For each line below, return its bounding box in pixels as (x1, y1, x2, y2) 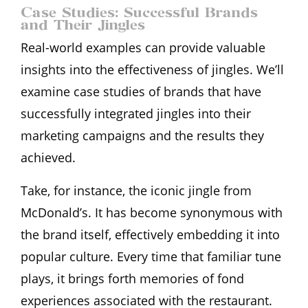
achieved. (21, 148, 76, 166)
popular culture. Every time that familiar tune (21, 247, 281, 265)
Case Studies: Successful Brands (21, 5, 258, 19)
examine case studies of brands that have (21, 82, 261, 100)
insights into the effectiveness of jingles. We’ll (21, 60, 284, 78)
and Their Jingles (21, 18, 145, 31)
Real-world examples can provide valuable (21, 38, 265, 56)
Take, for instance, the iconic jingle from (21, 181, 252, 199)
